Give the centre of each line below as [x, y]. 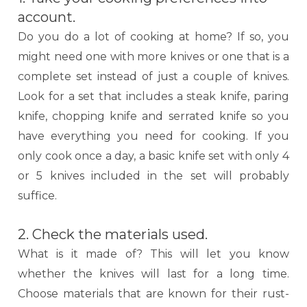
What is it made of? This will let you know [153, 254]
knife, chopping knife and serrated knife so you [153, 116]
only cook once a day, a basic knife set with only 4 [153, 156]
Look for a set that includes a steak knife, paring [153, 96]
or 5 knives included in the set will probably [153, 175]
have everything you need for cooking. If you [153, 136]
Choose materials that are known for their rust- [153, 293]
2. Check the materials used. [114, 234]
